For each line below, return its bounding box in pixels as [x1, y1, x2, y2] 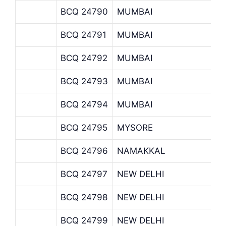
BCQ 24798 [61, 192, 107, 202]
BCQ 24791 [61, 29, 106, 40]
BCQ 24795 [61, 122, 107, 133]
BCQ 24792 [61, 52, 107, 63]
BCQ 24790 [61, 6, 108, 17]
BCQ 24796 [61, 145, 108, 156]
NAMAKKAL [117, 145, 165, 156]
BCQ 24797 [61, 168, 107, 179]
